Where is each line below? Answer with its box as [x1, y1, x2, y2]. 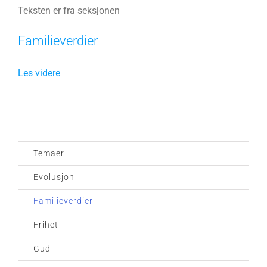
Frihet [33, 220, 58, 230]
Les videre [18, 67, 60, 79]
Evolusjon [33, 172, 74, 182]
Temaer [33, 148, 64, 159]
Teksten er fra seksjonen [18, 5, 120, 17]
